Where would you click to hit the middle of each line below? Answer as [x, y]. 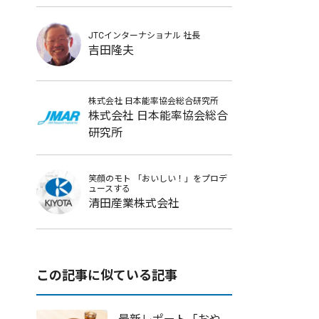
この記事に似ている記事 [107, 276]
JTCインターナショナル [135, 35]
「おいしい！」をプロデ [180, 178]
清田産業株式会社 [134, 203]
